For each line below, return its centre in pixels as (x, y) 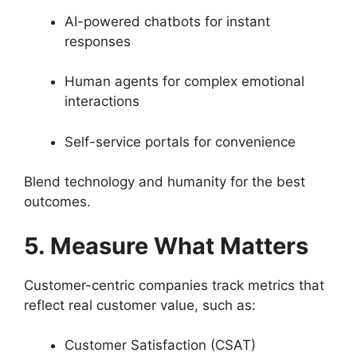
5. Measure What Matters (166, 245)
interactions (102, 101)
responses (98, 41)
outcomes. (57, 202)
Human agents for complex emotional (184, 81)
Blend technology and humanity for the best (165, 182)
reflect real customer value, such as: (140, 305)
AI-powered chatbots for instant (167, 21)
